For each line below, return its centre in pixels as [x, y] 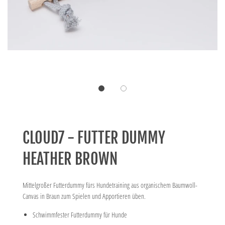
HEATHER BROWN [70, 159]
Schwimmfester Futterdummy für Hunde [80, 215]
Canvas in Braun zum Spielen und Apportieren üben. [84, 196]
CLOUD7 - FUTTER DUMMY [94, 138]
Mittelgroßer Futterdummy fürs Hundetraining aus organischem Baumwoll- [110, 185]
